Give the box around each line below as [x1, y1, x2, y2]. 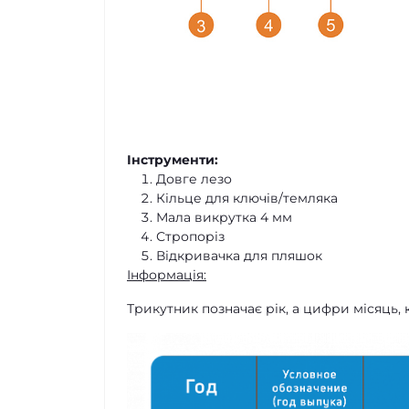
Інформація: [127, 266, 206, 283]
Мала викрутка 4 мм [156, 208, 292, 225]
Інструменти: [127, 151, 218, 168]
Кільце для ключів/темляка [156, 189, 338, 206]
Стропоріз [156, 227, 225, 245]
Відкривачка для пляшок [156, 246, 322, 264]
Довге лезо [156, 170, 232, 187]
